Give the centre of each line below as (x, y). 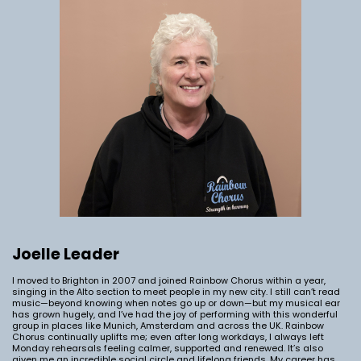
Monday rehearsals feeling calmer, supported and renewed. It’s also (168, 348)
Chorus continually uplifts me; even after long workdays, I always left (168, 337)
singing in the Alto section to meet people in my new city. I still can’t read (176, 292)
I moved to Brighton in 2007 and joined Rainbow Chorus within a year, (169, 280)
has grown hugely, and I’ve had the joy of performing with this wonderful (175, 314)
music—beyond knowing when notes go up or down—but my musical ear (176, 303)
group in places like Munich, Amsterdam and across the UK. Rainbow (168, 326)
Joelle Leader (66, 254)
